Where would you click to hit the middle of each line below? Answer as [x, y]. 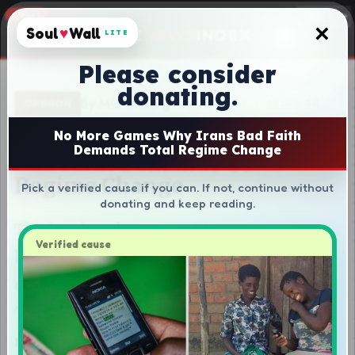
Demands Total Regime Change [177, 150]
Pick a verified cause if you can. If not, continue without [177, 187]
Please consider [177, 74]
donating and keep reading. [177, 203]
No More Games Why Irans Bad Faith [177, 136]
